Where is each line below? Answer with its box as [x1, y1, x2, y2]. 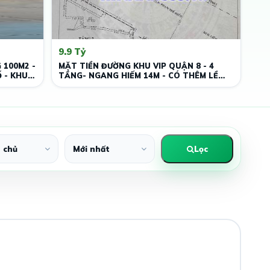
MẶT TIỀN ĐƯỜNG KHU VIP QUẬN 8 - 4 [58, 61, 214, 71]
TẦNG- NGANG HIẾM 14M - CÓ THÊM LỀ [58, 71, 218, 80]
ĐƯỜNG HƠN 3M [58, 80, 122, 90]
